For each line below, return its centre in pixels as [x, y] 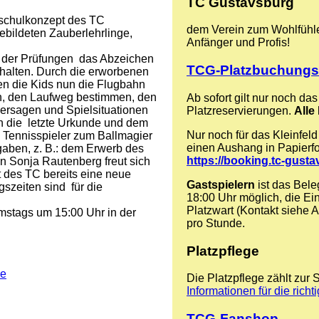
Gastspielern [221, 184]
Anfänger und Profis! [238, 43]
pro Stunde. [216, 223]
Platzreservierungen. [240, 110]
